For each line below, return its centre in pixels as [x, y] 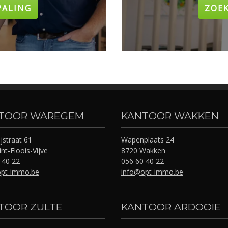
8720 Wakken [143, 150]
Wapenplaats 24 [148, 140]
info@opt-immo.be [152, 172]
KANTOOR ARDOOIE [171, 207]
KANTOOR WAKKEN [170, 116]
